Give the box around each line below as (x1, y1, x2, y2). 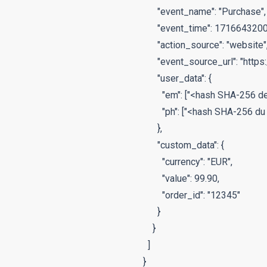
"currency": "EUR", (143, 156, 232, 167)
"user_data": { (143, 73, 212, 84)
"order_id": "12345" (143, 190, 240, 201)
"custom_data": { (143, 139, 224, 151)
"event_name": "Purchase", (143, 6, 266, 17)
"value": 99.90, (143, 173, 219, 184)
